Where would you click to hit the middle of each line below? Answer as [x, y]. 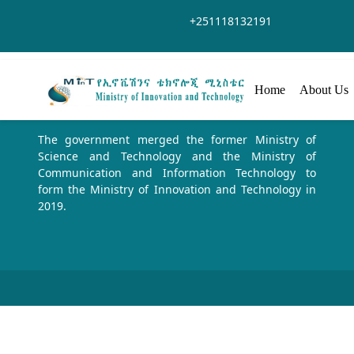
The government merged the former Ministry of [177, 139]
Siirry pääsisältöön [55, 14]
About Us [326, 90]
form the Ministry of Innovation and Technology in [177, 189]
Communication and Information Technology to [177, 173]
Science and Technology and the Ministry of [177, 156]
